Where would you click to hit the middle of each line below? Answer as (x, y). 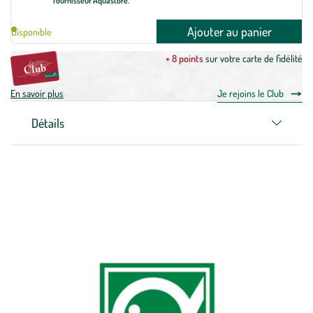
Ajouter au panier (229, 31)
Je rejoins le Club (250, 93)
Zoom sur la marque (156, 192)
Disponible (31, 31)
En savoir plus (37, 93)
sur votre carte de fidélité (253, 58)
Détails (48, 123)
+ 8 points (184, 58)
